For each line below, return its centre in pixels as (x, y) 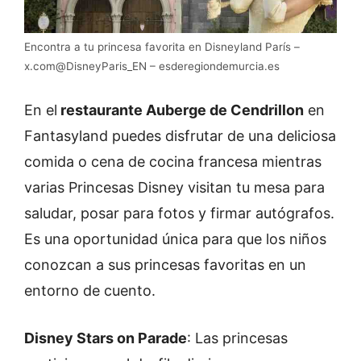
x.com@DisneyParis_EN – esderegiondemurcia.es (152, 66)
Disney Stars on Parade (106, 338)
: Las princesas (237, 338)
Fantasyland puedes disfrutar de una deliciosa (180, 136)
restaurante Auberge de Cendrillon (180, 110)
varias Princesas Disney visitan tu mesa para (174, 188)
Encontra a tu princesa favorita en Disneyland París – (162, 47)
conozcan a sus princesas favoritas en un (165, 265)
